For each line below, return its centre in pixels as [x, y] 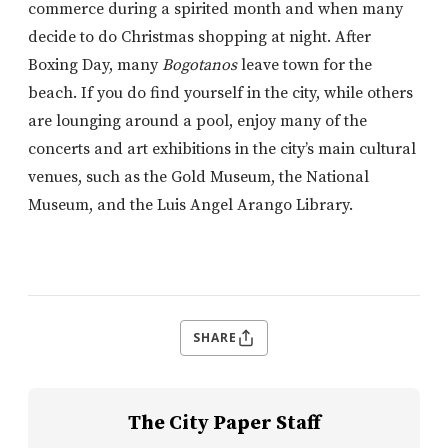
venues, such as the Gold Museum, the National [198, 176]
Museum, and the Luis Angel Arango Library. [190, 204]
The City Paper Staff [224, 423]
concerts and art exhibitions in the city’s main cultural [222, 148]
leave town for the [306, 64]
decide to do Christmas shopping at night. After [199, 36]
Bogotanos [201, 64]
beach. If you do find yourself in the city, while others [220, 92]
